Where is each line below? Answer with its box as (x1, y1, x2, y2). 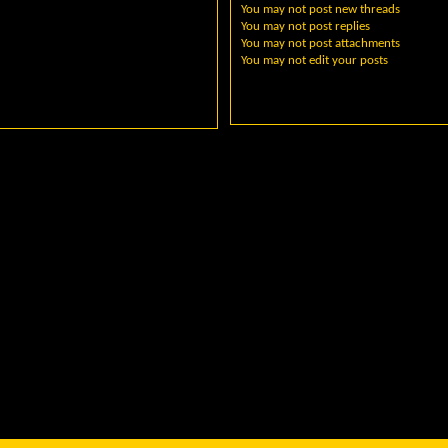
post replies (306, 19, 371, 33)
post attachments (306, 36, 401, 50)
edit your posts (306, 53, 389, 67)
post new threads (306, 2, 401, 16)
